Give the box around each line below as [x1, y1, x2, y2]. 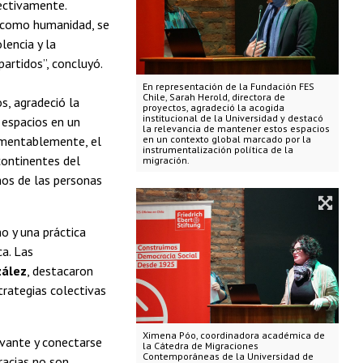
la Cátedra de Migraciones [142, 339, 258, 352]
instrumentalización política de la [142, 143, 293, 156]
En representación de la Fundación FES [142, 80, 314, 93]
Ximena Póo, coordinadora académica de [142, 328, 325, 341]
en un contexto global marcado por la [142, 133, 311, 146]
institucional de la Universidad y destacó [142, 112, 323, 125]
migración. [142, 154, 190, 167]
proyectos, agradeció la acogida [142, 101, 284, 114]
